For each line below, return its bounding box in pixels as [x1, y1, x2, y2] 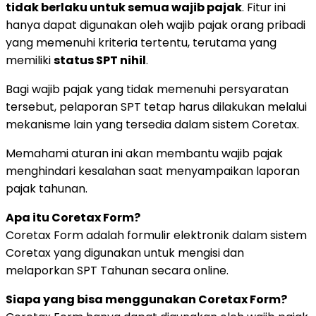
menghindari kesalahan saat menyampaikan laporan [6, 162, 300, 179]
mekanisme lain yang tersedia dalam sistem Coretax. [6, 116, 299, 133]
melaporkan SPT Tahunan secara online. [6, 262, 229, 279]
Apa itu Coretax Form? [6, 209, 140, 226]
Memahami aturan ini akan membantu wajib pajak [6, 145, 283, 162]
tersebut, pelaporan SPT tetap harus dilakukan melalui [6, 98, 307, 115]
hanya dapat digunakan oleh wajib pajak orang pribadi [6, 16, 305, 33]
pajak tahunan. [6, 180, 87, 197]
